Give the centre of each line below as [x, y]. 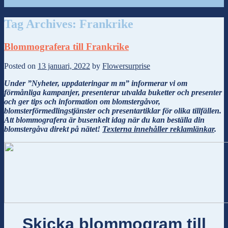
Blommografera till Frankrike [66, 46]
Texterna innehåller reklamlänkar [158, 129]
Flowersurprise [126, 66]
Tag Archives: [42, 24]
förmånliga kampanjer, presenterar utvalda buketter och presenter [113, 93]
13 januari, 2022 [64, 66]
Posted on [21, 66]
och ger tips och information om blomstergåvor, [82, 102]
